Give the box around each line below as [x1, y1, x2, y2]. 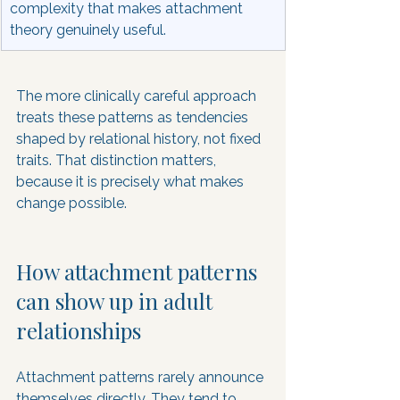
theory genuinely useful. [10, 21, 166, 38]
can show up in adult [16, 287, 218, 315]
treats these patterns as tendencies [16, 109, 252, 126]
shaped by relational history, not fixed [16, 130, 264, 147]
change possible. [16, 195, 127, 212]
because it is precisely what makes [16, 173, 247, 190]
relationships [16, 316, 141, 345]
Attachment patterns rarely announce [16, 369, 267, 386]
